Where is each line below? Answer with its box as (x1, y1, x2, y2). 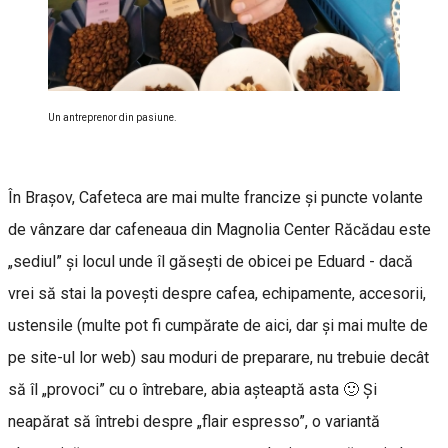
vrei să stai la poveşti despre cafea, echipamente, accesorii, (8, 284, 426, 303)
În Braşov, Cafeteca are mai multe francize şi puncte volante (8, 188, 423, 207)
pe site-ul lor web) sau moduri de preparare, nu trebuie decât (8, 348, 429, 367)
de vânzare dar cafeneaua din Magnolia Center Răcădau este (8, 220, 431, 239)
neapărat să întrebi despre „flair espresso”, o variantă (8, 412, 380, 431)
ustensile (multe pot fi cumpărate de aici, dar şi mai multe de (8, 316, 428, 335)
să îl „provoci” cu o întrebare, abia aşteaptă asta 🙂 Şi (8, 380, 377, 399)
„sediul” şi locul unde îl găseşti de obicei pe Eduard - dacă (8, 252, 413, 271)
